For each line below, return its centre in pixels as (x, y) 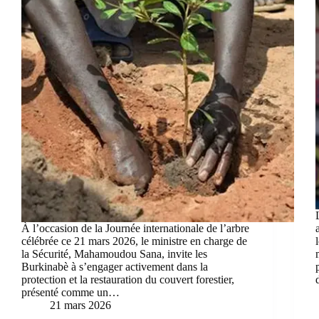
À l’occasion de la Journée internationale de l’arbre (135, 228)
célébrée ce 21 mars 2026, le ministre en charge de (134, 241)
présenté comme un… (70, 292)
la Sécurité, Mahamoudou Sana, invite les (114, 253)
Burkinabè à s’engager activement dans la (115, 266)
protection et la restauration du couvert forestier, (128, 279)
